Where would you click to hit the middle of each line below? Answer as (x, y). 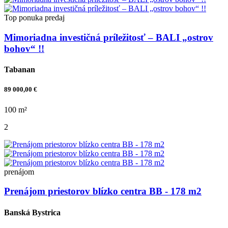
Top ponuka (23, 18)
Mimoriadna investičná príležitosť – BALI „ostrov (109, 37)
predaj (55, 18)
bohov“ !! (24, 49)
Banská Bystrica (32, 212)
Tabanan (20, 70)
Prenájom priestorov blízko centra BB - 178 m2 (103, 191)
